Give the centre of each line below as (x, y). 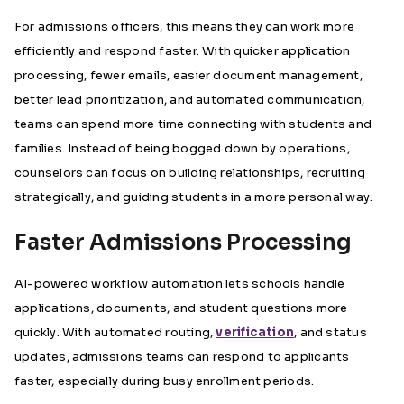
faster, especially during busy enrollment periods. (165, 381)
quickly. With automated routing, (115, 332)
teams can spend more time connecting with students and (193, 124)
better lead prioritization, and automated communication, (190, 100)
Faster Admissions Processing (183, 243)
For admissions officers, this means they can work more (185, 27)
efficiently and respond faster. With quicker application (183, 51)
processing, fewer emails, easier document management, (188, 75)
